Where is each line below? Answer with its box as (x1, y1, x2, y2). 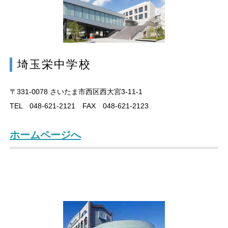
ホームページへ (9, 129, 81, 141)
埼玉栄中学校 (17, 58, 91, 71)
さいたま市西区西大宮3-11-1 (47, 88, 142, 96)
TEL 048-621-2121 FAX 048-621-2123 (9, 102, 149, 110)
